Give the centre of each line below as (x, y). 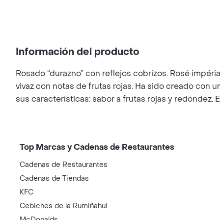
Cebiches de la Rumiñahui (64, 206)
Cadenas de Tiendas (54, 179)
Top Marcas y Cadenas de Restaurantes (97, 147)
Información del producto (78, 52)
